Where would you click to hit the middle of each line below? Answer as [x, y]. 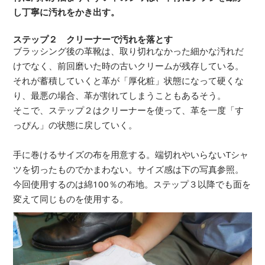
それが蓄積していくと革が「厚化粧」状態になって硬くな [128, 80]
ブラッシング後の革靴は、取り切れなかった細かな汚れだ [128, 51]
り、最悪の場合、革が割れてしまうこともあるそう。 [119, 95]
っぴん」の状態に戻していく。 [75, 125]
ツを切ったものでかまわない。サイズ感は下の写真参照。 [128, 169]
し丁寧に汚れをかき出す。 [66, 12]
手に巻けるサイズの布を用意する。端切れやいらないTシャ [131, 154]
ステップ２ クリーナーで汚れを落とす [93, 39]
